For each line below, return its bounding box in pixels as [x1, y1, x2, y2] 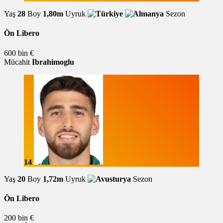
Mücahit [4, 57, 30, 66]
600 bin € [4, 48, 34, 57]
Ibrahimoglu [32, 57, 74, 66]
